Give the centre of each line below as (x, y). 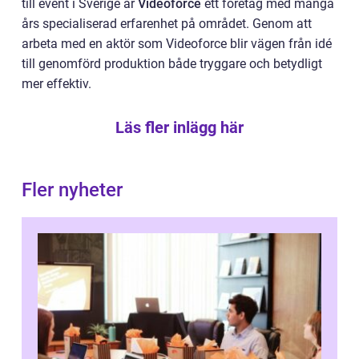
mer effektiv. (56, 83)
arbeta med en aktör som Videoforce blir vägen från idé (177, 43)
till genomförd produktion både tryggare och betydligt (172, 63)
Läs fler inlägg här (179, 127)
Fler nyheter (72, 190)
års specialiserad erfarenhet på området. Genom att (167, 23)
